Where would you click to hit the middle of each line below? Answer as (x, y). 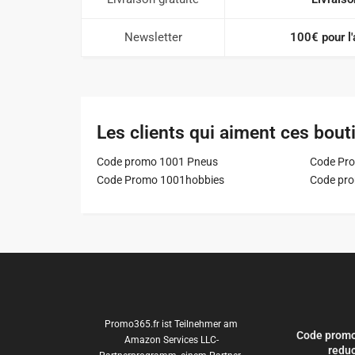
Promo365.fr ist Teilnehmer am (171, 324)
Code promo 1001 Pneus (157, 162)
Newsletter (153, 38)
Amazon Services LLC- (171, 340)
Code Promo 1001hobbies (160, 180)
